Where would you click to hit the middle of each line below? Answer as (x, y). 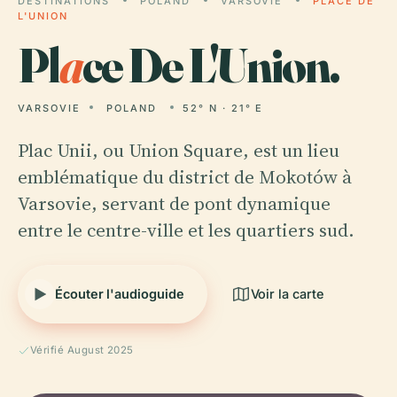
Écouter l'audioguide (120, 294)
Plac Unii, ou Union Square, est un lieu (179, 150)
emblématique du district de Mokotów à (185, 177)
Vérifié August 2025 (82, 350)
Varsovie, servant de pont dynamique (174, 203)
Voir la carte (287, 294)
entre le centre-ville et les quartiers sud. (186, 230)
